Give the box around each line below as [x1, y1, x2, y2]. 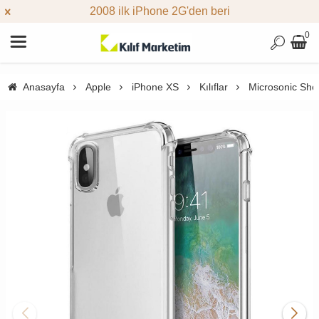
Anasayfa [22, 81, 65, 93]
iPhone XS [131, 81, 179, 93]
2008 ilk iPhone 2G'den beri [89, 5, 230, 17]
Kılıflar [199, 81, 228, 93]
